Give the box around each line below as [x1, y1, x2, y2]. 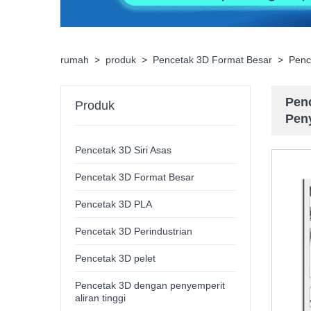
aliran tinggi [75, 292, 126, 304]
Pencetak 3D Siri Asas [75, 144, 172, 156]
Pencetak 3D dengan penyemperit [75, 280, 226, 292]
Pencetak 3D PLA [75, 199, 153, 210]
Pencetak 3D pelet [75, 253, 156, 264]
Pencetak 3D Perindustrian [75, 226, 193, 237]
